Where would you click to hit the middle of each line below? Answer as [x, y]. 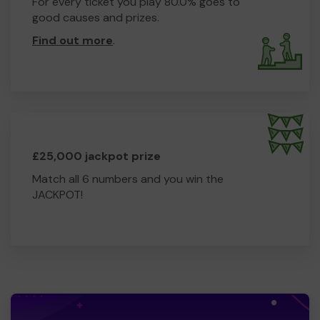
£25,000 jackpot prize [96, 156]
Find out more [72, 40]
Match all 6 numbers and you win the [128, 179]
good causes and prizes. [96, 17]
